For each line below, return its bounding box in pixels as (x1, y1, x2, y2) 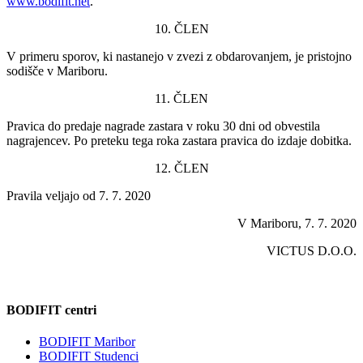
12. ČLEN (154, 160, 209, 175)
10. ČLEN (154, 21, 209, 36)
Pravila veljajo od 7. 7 (6, 188, 118, 203)
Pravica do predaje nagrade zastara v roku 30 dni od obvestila (6, 118, 320, 133)
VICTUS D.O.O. (267, 243, 357, 258)
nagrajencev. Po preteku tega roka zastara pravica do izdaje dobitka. (6, 133, 352, 147)
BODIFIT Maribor (39, 335, 135, 349)
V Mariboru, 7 (237, 216, 311, 230)
